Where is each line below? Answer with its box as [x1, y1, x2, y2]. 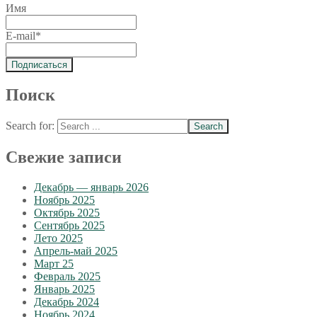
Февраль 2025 [34, 270, 100, 283]
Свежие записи [6, 148, 122, 167]
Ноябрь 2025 [34, 194, 95, 207]
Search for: [6, 120, 54, 132]
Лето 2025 [34, 232, 83, 245]
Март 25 [34, 258, 74, 270]
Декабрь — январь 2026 [34, 181, 149, 194]
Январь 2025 [34, 283, 95, 296]
